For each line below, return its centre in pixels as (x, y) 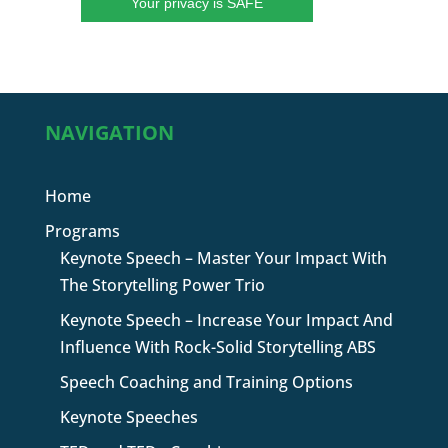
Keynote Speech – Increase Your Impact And (226, 320)
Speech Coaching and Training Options (206, 382)
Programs (82, 231)
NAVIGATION (109, 133)
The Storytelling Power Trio (162, 285)
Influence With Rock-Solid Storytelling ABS (217, 347)
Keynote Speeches (128, 417)
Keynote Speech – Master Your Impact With (223, 258)
